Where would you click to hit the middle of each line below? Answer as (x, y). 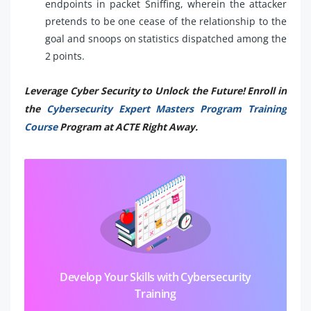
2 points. (65, 56)
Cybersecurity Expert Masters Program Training (167, 108)
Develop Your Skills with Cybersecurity (155, 277)
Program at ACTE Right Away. (129, 126)
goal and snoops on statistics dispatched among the (166, 38)
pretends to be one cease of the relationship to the (166, 21)
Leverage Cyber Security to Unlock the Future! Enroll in (155, 90)
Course (42, 126)
